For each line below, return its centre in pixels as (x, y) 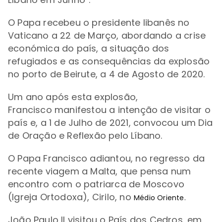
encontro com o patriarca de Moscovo (96, 184)
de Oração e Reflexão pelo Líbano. (85, 136)
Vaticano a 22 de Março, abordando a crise (107, 36)
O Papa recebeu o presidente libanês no (99, 23)
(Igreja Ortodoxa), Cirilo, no (71, 197)
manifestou (81, 110)
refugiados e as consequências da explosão (109, 61)
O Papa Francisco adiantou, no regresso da (107, 159)
